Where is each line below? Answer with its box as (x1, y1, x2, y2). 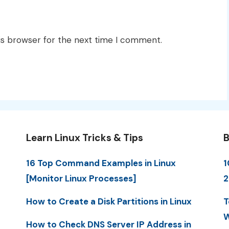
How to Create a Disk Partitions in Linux (26, 195, 192, 207)
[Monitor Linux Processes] (26, 172, 136, 184)
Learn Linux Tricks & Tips (26, 131, 143, 144)
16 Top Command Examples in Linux (26, 157, 176, 169)
